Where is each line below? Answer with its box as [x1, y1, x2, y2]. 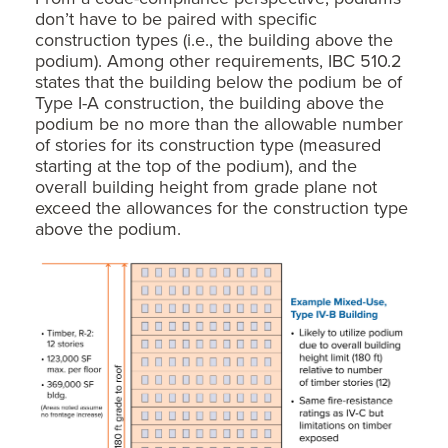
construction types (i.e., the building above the [35, 26, 393, 52]
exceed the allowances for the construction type [35, 194, 408, 220]
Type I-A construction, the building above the [35, 89, 384, 115]
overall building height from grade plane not [35, 173, 377, 199]
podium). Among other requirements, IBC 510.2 [35, 47, 402, 73]
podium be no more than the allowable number [35, 110, 403, 136]
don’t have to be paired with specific [35, 5, 317, 31]
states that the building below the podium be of [35, 68, 402, 94]
